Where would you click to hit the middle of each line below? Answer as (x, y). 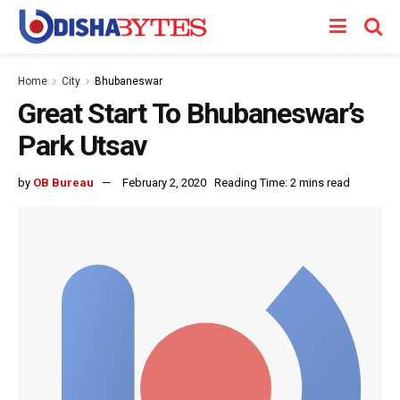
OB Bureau (63, 182)
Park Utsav (83, 146)
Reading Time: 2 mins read (282, 182)
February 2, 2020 (164, 182)
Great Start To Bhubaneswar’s (192, 113)
